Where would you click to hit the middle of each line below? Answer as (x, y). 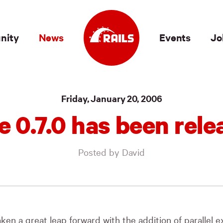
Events (175, 37)
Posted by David (111, 152)
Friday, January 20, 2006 (111, 98)
